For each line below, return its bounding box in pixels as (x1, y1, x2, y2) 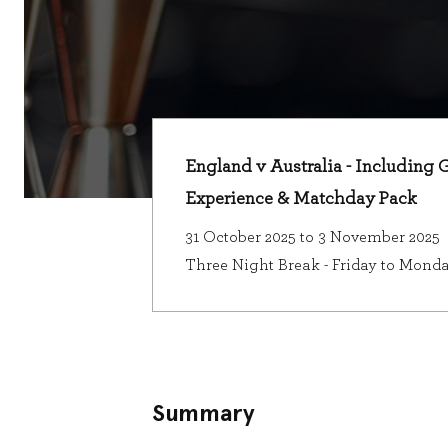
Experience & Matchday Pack (184, 189, 417, 208)
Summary (151, 398, 255, 427)
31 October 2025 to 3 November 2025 (184, 229, 440, 245)
